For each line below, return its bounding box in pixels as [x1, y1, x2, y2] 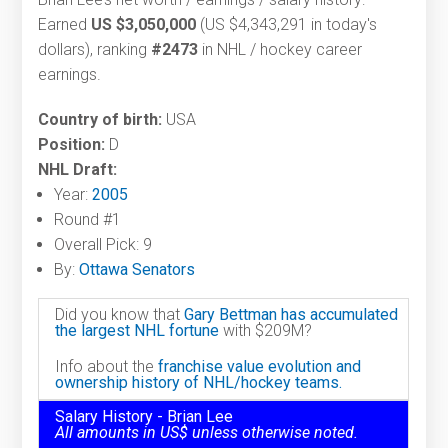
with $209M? [219, 321, 313, 341]
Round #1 [54, 210, 122, 230]
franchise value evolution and [158, 357, 362, 377]
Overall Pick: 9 [54, 235, 153, 255]
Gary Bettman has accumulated [184, 305, 399, 325]
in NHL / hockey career [198, 40, 363, 60]
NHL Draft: [38, 160, 118, 180]
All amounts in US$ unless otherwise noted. [55, 423, 359, 443]
